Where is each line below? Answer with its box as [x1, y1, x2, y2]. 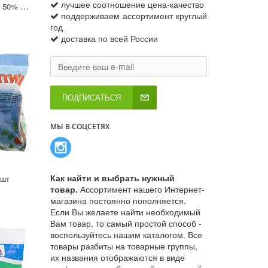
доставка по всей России [60, 32, 158, 44]
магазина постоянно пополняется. [50, 194, 186, 206]
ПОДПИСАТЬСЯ [62, 91, 121, 103]
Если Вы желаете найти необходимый [50, 205, 200, 218]
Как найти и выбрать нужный [50, 171, 175, 184]
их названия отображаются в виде [50, 251, 185, 263]
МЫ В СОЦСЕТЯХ [50, 121, 109, 132]
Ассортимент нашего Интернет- [80, 182, 205, 195]
